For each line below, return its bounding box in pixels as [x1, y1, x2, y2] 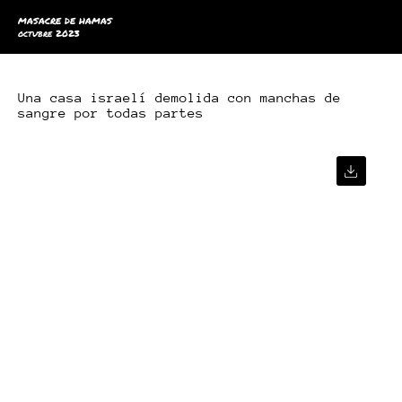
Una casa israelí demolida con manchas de [18, 90, 341, 105]
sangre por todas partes [18, 105, 204, 120]
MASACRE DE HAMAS [18, 14, 112, 27]
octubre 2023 [18, 27, 80, 39]
